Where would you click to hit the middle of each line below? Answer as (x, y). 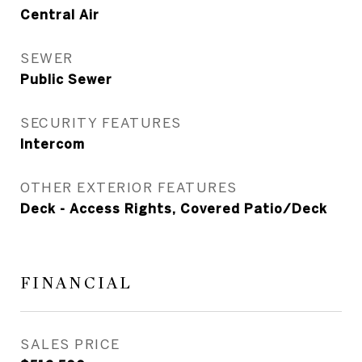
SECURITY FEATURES (101, 122)
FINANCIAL (76, 283)
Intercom (53, 144)
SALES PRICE (70, 344)
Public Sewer (66, 79)
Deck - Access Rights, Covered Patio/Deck (174, 208)
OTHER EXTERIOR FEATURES (129, 187)
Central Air (60, 15)
